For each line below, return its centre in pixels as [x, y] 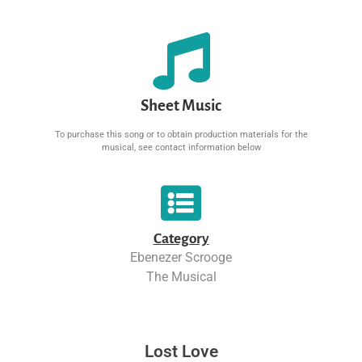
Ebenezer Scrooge [181, 257]
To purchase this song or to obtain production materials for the [181, 134]
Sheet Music [181, 105]
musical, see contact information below [181, 147]
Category [181, 238]
